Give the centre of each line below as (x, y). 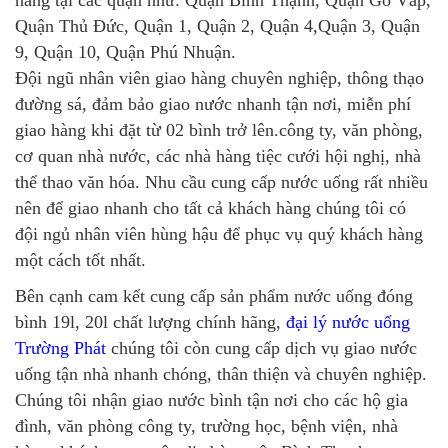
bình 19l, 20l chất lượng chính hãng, (150, 321)
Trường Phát (60, 347)
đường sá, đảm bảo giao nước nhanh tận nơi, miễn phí (213, 103)
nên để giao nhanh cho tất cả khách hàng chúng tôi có (210, 207)
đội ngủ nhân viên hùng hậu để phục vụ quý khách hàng (219, 233)
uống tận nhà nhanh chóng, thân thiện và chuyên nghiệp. (221, 373)
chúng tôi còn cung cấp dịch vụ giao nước (261, 347)
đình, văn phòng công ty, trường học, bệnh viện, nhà (206, 425)
